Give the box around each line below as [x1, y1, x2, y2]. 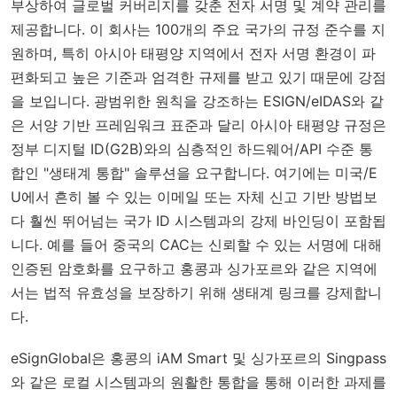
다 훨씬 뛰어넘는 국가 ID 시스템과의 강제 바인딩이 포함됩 [11, 211, 386, 230]
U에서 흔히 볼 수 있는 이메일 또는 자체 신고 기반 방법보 [11, 187, 378, 206]
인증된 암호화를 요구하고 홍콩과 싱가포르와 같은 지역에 [11, 259, 378, 277]
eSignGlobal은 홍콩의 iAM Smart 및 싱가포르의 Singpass [11, 348, 386, 367]
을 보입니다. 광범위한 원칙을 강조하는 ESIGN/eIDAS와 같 [11, 91, 384, 110]
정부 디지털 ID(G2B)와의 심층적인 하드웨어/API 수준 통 [11, 139, 373, 158]
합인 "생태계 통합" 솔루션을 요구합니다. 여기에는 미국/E [11, 163, 378, 182]
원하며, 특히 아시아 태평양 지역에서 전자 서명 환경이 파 [11, 43, 376, 62]
